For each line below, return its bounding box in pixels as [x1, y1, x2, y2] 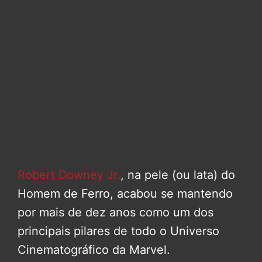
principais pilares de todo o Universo [18, 223, 219, 238]
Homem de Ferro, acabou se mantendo [18, 186, 233, 201]
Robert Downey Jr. [18, 167, 120, 182]
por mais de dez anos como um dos [18, 205, 213, 219]
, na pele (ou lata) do [120, 167, 235, 182]
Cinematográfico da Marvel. [18, 242, 170, 257]
